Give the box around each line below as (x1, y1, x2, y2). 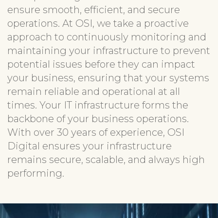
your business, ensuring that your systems (7, 72, 209, 84)
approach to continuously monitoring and (7, 31, 206, 43)
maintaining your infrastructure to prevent (7, 45, 210, 56)
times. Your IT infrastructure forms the (7, 99, 188, 111)
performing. (7, 167, 64, 179)
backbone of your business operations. (7, 113, 189, 125)
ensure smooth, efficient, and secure (7, 4, 180, 16)
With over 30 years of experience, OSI (7, 127, 184, 138)
